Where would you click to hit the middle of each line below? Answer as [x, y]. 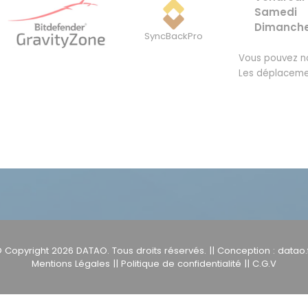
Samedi [276, 12]
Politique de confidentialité [181, 263]
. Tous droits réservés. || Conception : [192, 250]
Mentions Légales [71, 263]
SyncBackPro [173, 36]
